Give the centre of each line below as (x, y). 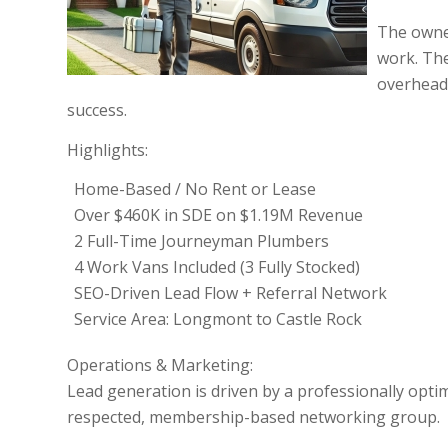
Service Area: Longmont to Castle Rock (218, 319)
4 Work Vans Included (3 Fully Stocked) (217, 267)
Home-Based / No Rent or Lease (195, 189)
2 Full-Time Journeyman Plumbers (201, 241)
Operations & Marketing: (160, 365)
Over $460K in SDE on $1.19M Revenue (218, 215)
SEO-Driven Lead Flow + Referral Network (230, 293)
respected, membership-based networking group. (253, 417)
